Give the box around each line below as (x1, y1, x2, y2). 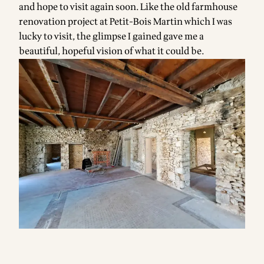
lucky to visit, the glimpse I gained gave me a (19, 29, 204, 44)
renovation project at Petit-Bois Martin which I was (19, 14, 232, 29)
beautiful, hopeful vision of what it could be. (19, 44, 204, 58)
